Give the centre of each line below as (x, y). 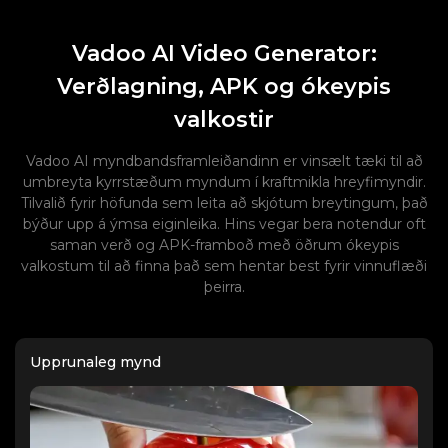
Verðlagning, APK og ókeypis (224, 86)
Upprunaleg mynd (95, 362)
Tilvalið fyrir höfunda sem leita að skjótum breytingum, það (224, 203)
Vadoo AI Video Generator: (224, 53)
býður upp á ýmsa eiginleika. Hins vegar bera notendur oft (224, 224)
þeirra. (224, 287)
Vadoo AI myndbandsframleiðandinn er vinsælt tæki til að (224, 161)
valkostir (224, 119)
